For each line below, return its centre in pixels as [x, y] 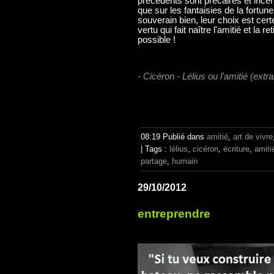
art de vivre [253, 136]
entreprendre [174, 213]
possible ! [157, 39]
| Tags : [155, 149]
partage [154, 161]
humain [185, 161]
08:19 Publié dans [174, 136]
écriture [236, 149]
